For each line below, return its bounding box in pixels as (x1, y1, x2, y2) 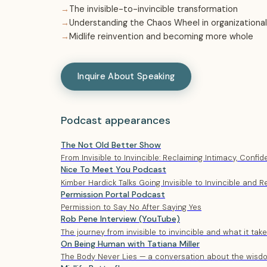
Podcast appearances (61, 114, 170, 127)
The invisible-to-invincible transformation (69, 4, 238, 14)
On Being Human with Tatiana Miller (61, 238, 200, 249)
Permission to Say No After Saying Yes (61, 202, 201, 213)
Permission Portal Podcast (61, 188, 165, 200)
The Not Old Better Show (61, 139, 161, 150)
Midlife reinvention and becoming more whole (69, 31, 253, 42)
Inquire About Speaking (77, 71, 175, 82)
